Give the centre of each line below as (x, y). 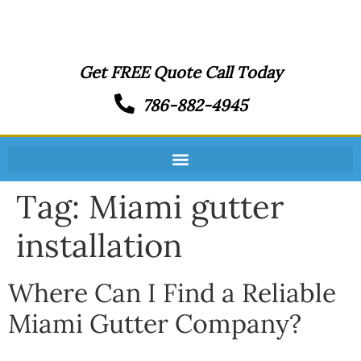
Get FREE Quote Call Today (180, 72)
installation (99, 245)
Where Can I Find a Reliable (172, 293)
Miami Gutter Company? (155, 324)
